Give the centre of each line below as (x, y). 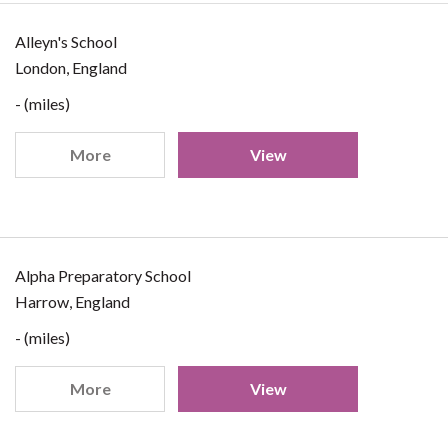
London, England (71, 67)
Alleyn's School (66, 41)
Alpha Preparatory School (103, 275)
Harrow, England (72, 301)
